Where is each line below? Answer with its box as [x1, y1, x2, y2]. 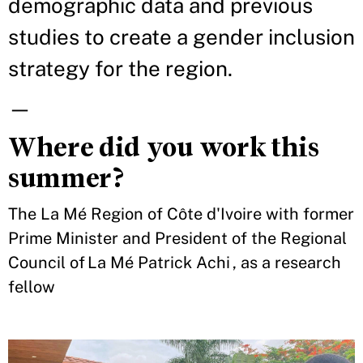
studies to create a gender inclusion [8, 24, 355, 49]
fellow [8, 277, 55, 297]
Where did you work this [8, 131, 319, 163]
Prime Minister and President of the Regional [8, 228, 347, 248]
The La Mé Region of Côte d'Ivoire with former [8, 204, 354, 224]
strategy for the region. [8, 56, 233, 81]
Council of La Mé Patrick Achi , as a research [8, 253, 341, 272]
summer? [8, 162, 127, 194]
